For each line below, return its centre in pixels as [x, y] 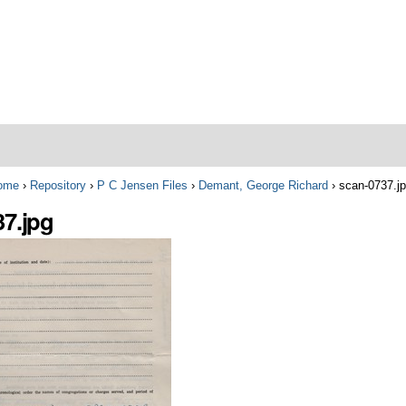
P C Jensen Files [143, 185]
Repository [58, 185]
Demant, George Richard [264, 185]
